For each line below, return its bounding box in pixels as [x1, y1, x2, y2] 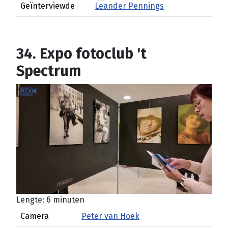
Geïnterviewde [20, 1, 75, 11]
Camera [20, 211, 49, 221]
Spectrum [16, 62, 81, 80]
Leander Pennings [95, 1, 164, 11]
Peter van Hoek [81, 211, 139, 221]
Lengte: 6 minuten [16, 195, 84, 205]
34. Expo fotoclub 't [16, 45, 147, 63]
